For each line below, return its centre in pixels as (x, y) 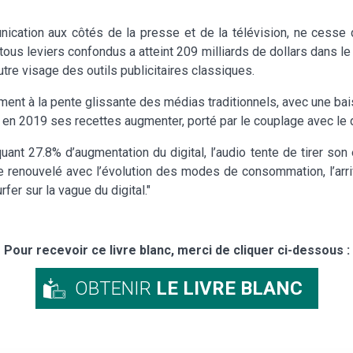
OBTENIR (115, 288)
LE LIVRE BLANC (229, 288)
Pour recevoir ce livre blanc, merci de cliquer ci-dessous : (176, 250)
